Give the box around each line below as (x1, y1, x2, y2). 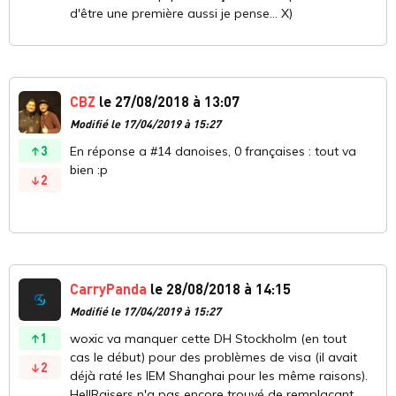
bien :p (70, 161, 108, 178)
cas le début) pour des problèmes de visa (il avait (70, 348, 357, 365)
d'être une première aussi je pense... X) (70, 4, 293, 21)
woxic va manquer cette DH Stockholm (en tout (70, 330, 346, 346)
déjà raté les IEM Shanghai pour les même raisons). (70, 367, 368, 384)
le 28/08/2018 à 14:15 (147, 278, 291, 298)
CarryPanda (70, 278, 147, 298)
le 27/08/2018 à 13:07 (95, 91, 240, 110)
